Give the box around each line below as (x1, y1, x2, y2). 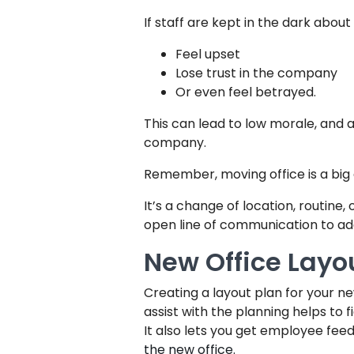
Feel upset (175, 45, 240, 63)
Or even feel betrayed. (175, 83, 316, 101)
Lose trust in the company (175, 64, 337, 82)
